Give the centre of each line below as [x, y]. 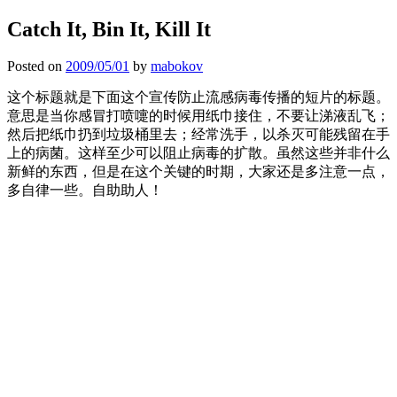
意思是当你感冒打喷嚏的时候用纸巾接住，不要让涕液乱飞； [198, 116]
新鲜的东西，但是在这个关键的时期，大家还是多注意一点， [198, 172]
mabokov [177, 66]
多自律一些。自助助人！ [85, 191]
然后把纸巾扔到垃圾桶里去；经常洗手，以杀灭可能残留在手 [198, 135]
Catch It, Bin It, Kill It [109, 29]
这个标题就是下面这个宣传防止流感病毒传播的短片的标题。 [198, 97]
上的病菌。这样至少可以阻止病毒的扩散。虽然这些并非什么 [198, 153]
